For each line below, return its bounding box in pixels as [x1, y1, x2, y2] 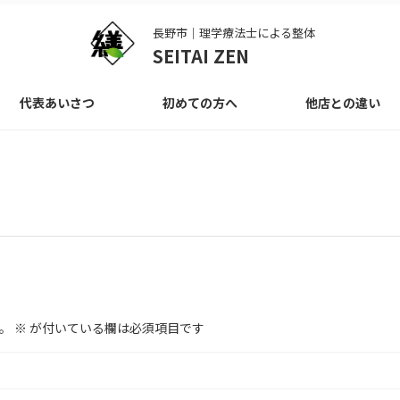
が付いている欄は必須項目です [27, 319, 204, 337]
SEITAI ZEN [152, 43, 249, 69]
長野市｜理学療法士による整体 [152, 24, 315, 41]
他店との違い [305, 94, 380, 112]
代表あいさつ [20, 94, 95, 112]
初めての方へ [162, 94, 237, 112]
